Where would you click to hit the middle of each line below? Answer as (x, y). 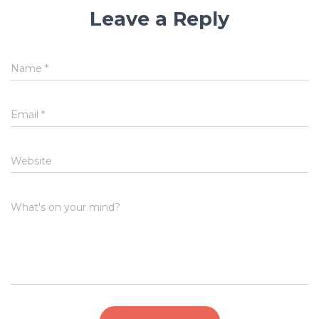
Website (31, 161)
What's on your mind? (66, 207)
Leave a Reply (159, 19)
